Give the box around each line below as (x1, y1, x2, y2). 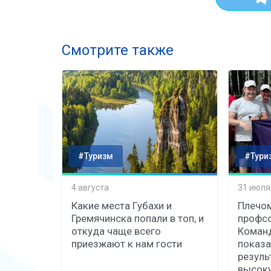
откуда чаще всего (71, 224, 161, 237)
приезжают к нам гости (71, 237, 182, 250)
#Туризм (78, 151, 113, 161)
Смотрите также (62, 41, 174, 59)
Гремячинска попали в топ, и (71, 212, 204, 224)
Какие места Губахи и (71, 199, 172, 212)
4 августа (71, 183, 109, 193)
